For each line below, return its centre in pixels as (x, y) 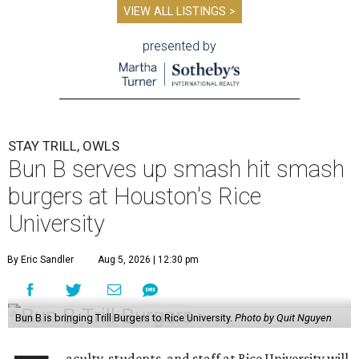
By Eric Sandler (40, 260)
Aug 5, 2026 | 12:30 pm (148, 260)
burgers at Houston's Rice (135, 197)
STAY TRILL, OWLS (64, 146)
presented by (179, 46)
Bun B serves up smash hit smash (176, 169)
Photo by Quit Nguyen (283, 318)
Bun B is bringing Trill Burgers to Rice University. (125, 318)
